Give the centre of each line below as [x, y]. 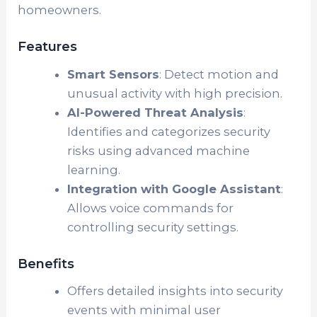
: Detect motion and [219, 74]
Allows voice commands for [150, 208]
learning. [93, 169]
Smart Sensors [113, 74]
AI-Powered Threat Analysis [155, 112]
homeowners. [60, 10]
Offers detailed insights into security [175, 291]
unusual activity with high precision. [174, 93]
